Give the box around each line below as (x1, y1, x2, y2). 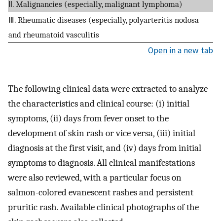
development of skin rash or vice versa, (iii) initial (8, 128, 195, 139)
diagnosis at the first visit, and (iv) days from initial (8, 143, 201, 154)
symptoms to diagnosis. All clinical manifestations (8, 157, 195, 169)
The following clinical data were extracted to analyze (8, 83, 208, 95)
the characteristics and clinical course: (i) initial (8, 98, 189, 110)
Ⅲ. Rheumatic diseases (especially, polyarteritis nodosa (8, 14, 199, 25)
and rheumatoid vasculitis (8, 29, 99, 39)
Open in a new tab (148, 44, 213, 56)
